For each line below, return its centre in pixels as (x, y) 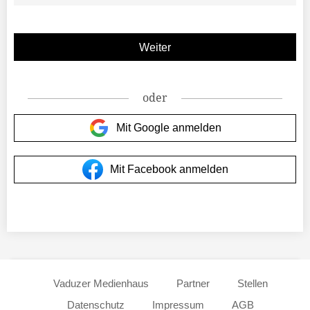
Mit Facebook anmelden (169, 169)
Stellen (252, 283)
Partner (193, 283)
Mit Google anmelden (169, 128)
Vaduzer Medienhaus (101, 283)
